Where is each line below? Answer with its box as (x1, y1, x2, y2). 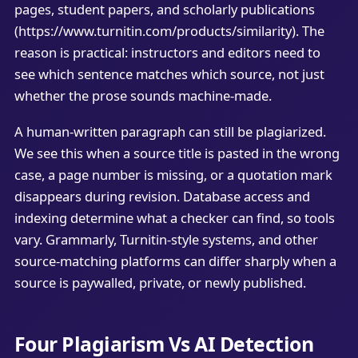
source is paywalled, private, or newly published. (14, 272, 306, 292)
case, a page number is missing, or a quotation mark (14, 165, 332, 184)
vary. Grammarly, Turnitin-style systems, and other (14, 229, 318, 249)
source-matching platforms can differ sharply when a (14, 251, 336, 270)
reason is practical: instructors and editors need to (14, 42, 320, 62)
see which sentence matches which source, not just (14, 64, 324, 83)
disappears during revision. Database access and (14, 186, 310, 205)
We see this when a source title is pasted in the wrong (14, 143, 340, 162)
